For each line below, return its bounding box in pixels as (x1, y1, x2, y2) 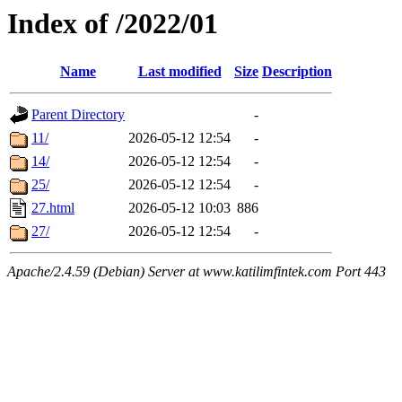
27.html (31, 200, 74, 216)
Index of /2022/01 (7, 7, 218, 39)
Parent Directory (31, 107, 125, 123)
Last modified (137, 64, 222, 80)
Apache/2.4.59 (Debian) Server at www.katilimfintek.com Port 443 (7, 264, 386, 280)
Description (262, 64, 332, 80)
